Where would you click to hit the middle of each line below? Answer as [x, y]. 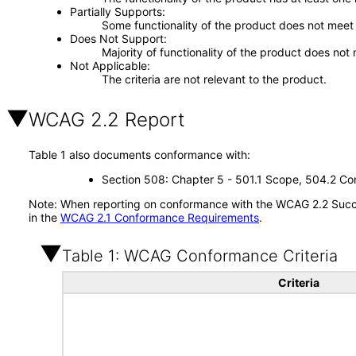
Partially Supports [116, 12]
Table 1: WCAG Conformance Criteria [200, 256]
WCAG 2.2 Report [107, 120]
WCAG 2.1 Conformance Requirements [160, 217]
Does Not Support [116, 39]
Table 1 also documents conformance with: [139, 155]
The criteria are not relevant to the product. [214, 79]
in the [44, 217]
